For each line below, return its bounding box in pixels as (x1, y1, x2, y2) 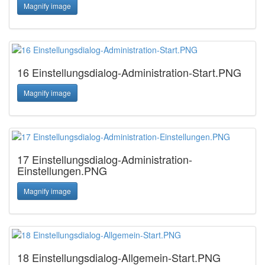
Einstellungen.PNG (17, 163, 107, 178)
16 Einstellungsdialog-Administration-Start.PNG (17, 64, 241, 80)
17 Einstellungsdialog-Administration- (17, 151, 192, 167)
